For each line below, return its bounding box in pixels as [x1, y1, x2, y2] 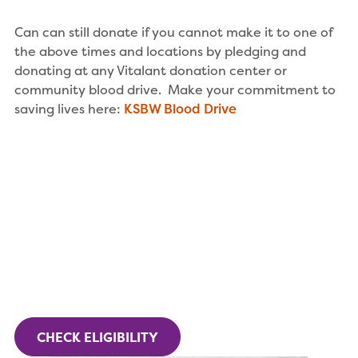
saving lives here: [14, 100, 124, 118]
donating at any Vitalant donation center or [14, 62, 287, 80]
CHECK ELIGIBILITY [37, 328, 158, 346]
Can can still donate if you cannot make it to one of [14, 23, 332, 42]
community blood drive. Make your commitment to [14, 81, 336, 99]
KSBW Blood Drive [124, 100, 237, 118]
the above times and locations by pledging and [14, 42, 306, 61]
